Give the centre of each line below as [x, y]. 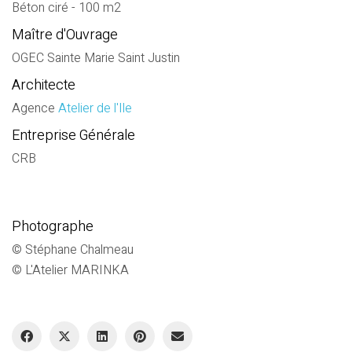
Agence [35, 108]
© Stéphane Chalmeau [73, 249]
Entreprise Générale [73, 136]
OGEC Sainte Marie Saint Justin [96, 58]
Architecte [44, 85]
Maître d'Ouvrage [65, 35]
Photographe [53, 227]
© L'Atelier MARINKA [70, 270]
